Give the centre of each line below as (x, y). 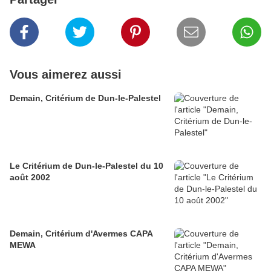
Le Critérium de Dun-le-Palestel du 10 (87, 166)
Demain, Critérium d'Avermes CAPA (81, 233)
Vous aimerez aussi (66, 74)
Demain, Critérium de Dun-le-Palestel (85, 98)
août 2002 (30, 177)
